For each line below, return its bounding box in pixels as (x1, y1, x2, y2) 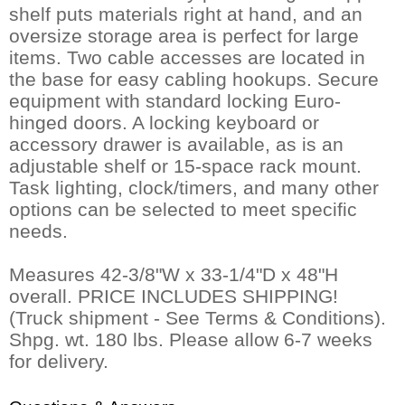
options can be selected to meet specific (9, 198, 357, 220)
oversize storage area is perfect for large (9, 24, 359, 46)
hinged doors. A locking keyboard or (9, 111, 319, 133)
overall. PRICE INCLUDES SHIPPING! (9, 285, 338, 306)
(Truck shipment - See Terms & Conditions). (9, 306, 386, 328)
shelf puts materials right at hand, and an (9, 3, 363, 24)
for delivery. (9, 350, 108, 372)
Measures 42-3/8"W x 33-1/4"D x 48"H (9, 263, 338, 285)
